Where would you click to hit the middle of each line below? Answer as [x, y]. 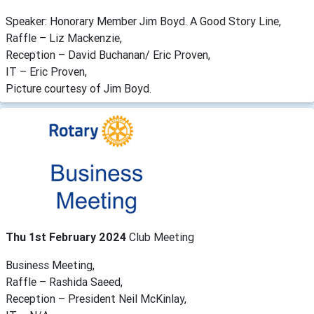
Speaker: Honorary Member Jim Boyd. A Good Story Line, [143, 21]
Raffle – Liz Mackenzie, [64, 37]
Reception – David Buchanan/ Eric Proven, [108, 54]
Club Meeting [162, 237]
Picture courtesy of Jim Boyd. [78, 88]
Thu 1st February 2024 [67, 237]
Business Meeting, [50, 265]
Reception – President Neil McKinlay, [96, 298]
